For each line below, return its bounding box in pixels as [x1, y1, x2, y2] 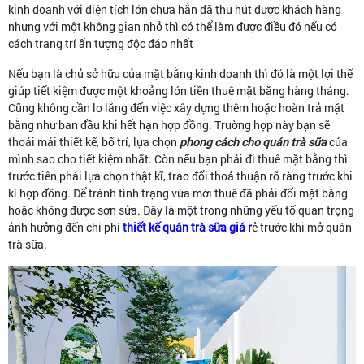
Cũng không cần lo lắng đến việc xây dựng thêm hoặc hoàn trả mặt [8, 99, 344, 115]
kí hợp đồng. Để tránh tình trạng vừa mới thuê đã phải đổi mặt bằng [8, 184, 348, 201]
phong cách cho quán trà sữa [180, 133, 327, 149]
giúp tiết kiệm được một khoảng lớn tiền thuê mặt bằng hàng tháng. [8, 82, 349, 98]
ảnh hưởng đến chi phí [8, 219, 123, 235]
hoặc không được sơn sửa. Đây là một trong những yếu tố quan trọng [8, 201, 354, 218]
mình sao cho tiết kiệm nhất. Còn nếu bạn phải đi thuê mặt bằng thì [8, 150, 348, 167]
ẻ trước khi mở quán [252, 219, 352, 235]
